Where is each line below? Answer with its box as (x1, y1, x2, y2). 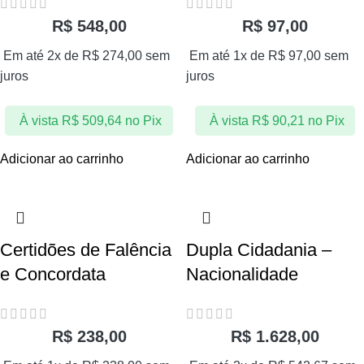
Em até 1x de (189, 49, 268, 63)
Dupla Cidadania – (186, 240, 331, 261)
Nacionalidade (186, 264, 298, 285)
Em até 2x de (3, 49, 82, 63)
